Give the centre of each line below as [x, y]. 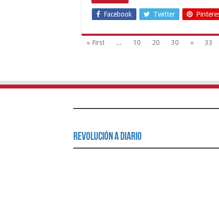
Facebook [118, 14]
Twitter [164, 14]
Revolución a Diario [107, 137]
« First [96, 42]
